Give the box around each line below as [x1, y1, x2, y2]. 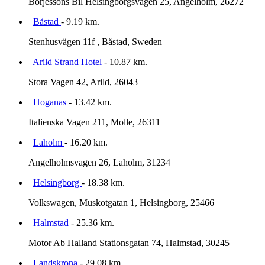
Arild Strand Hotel [33, 57, 104, 67]
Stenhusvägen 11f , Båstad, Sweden [28, 37, 162, 47]
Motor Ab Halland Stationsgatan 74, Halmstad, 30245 [28, 238, 230, 248]
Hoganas [33, 97, 69, 108]
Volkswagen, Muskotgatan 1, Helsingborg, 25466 [28, 198, 214, 208]
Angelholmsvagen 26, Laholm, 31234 [28, 157, 170, 168]
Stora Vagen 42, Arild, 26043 [28, 77, 138, 88]
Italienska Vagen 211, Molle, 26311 [28, 117, 160, 128]
